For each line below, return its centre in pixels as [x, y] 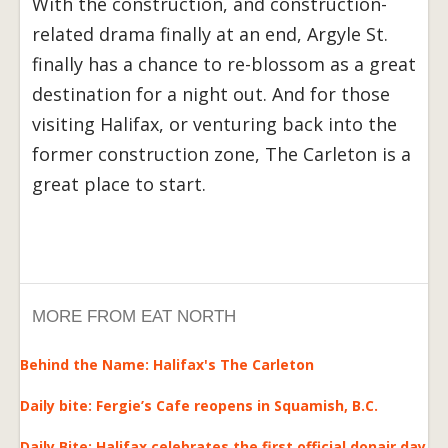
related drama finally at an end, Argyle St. [210, 33]
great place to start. [119, 183]
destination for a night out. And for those [211, 93]
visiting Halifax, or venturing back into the [214, 123]
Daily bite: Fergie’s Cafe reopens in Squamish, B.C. [199, 405]
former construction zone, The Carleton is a [221, 153]
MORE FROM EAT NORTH [134, 316]
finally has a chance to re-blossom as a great [224, 63]
